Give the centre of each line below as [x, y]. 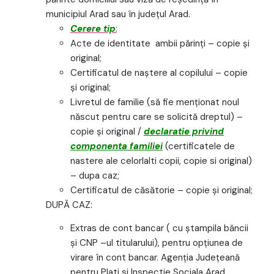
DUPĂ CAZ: [69, 205]
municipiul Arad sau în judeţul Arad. [118, 14]
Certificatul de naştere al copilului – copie [159, 72]
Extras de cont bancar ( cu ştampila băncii [159, 228]
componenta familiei [117, 146]
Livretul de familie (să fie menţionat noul [155, 102]
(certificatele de [199, 146]
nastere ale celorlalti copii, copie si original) [161, 161]
